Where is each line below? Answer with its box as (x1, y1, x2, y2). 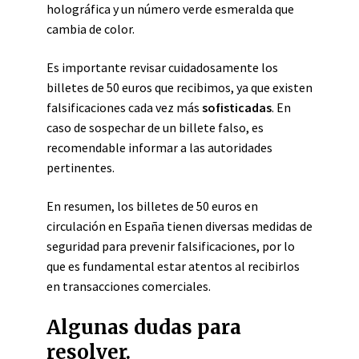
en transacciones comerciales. (46, 278, 211, 294)
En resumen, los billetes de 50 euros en (46, 198, 258, 214)
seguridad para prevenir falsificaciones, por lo (46, 238, 295, 254)
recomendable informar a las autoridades (46, 139, 272, 155)
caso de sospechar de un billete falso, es (46, 119, 264, 135)
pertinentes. (46, 159, 115, 175)
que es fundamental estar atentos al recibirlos (46, 258, 300, 274)
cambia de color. (46, 21, 135, 37)
